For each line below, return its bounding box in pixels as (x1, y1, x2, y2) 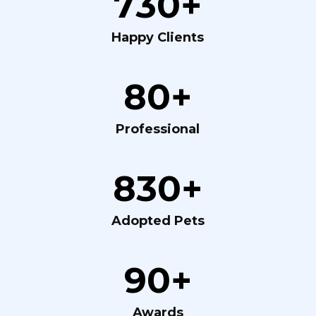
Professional (116, 121, 200, 137)
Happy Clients (111, 30, 205, 45)
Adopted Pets (111, 213, 205, 229)
